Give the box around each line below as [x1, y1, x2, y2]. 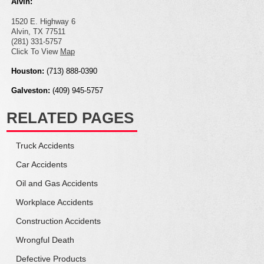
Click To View [11, 47, 60, 56]
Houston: [11, 67, 44, 75]
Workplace [16, 197, 57, 207]
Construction [16, 216, 65, 226]
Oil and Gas [16, 179, 60, 188]
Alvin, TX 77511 [11, 27, 65, 36]
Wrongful [16, 235, 52, 245]
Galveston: [11, 86, 50, 95]
